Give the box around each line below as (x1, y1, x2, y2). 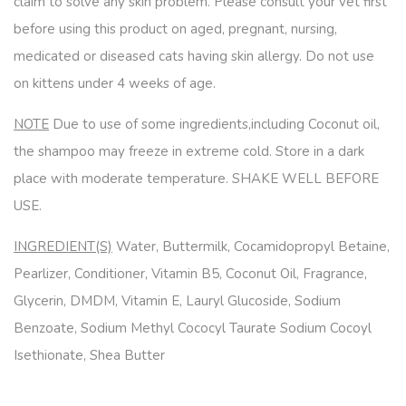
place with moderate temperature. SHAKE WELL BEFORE (14, 169, 379, 188)
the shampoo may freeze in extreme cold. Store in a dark (14, 142, 364, 160)
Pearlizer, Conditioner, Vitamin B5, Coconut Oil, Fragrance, (14, 265, 367, 283)
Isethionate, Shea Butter (14, 346, 165, 364)
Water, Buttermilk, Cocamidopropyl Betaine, (112, 237, 390, 256)
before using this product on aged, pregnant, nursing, (14, 20, 337, 38)
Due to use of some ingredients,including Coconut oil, (49, 115, 380, 133)
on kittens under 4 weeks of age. (14, 74, 216, 92)
